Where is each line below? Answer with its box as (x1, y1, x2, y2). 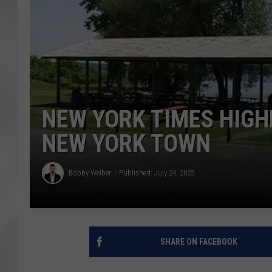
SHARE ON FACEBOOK (160, 236, 237, 246)
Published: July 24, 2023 (119, 168, 194, 178)
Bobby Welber (69, 168, 111, 178)
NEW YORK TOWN (42, 129, 211, 158)
